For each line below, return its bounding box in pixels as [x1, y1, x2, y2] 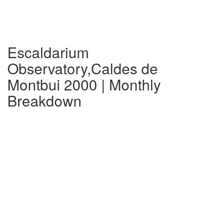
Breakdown [7, 90, 82, 111]
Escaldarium [7, 42, 89, 63]
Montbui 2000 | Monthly [7, 74, 161, 95]
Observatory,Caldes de [7, 58, 158, 79]
